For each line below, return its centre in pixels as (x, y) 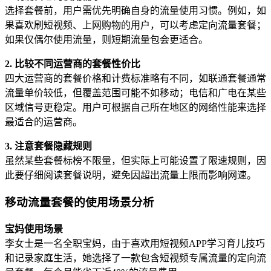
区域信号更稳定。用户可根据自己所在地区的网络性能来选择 (135, 108)
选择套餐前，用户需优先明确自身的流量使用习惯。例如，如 (135, 11)
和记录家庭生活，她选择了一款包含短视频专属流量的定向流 (135, 258)
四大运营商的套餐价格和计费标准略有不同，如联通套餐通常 (135, 79)
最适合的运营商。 (44, 122)
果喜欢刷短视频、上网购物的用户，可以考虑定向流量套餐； (135, 25)
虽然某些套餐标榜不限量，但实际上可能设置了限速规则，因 (135, 161)
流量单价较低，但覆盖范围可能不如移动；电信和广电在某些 (135, 93)
